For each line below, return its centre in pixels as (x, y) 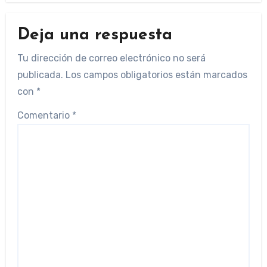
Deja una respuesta (94, 35)
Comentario (44, 116)
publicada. (40, 74)
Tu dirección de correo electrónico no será (111, 58)
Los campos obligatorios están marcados (156, 74)
